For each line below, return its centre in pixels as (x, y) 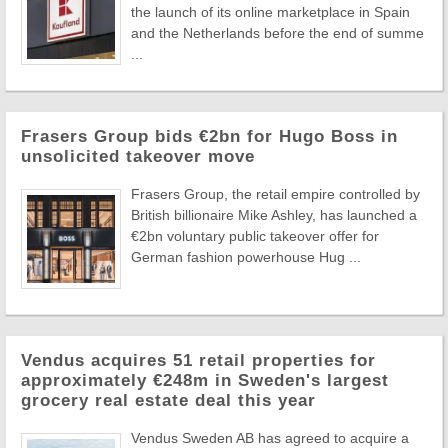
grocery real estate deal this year (168, 401)
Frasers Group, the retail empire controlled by (275, 194)
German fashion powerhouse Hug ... (246, 257)
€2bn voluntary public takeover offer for (255, 236)
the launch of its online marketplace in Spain (270, 12)
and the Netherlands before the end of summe (277, 33)
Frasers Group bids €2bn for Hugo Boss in (209, 137)
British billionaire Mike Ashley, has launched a (274, 215)
